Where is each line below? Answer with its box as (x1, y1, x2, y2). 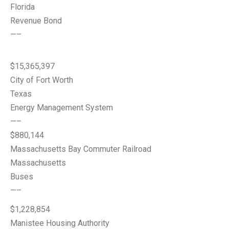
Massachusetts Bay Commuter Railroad (10, 144, 151, 154)
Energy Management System (10, 103, 113, 112)
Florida (10, 2, 35, 12)
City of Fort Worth (10, 75, 73, 85)
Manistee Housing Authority (10, 218, 109, 228)
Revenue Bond (10, 16, 62, 26)
